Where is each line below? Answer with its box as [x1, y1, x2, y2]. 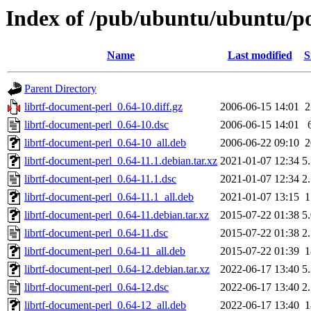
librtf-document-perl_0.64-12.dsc [24, 281, 169, 294]
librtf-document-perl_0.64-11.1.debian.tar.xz [24, 155, 217, 167]
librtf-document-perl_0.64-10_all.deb [24, 137, 186, 149]
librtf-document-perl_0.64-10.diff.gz [24, 101, 183, 113]
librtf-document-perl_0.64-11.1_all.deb [24, 191, 194, 203]
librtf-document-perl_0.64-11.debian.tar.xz [24, 209, 209, 221]
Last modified [227, 49, 292, 62]
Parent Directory [24, 83, 96, 95]
